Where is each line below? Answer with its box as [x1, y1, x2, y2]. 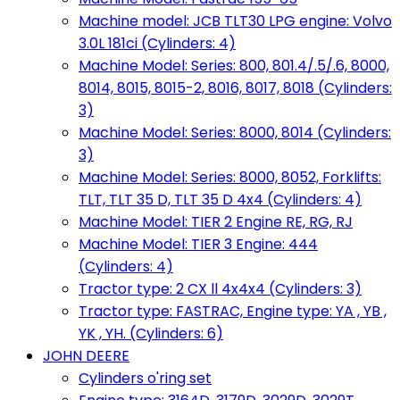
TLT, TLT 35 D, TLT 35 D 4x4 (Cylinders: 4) [79, 189, 362, 210]
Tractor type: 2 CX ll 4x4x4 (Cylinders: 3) [79, 279, 362, 299]
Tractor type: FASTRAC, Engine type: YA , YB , [79, 301, 387, 321]
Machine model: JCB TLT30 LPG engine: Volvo [79, 11, 392, 31]
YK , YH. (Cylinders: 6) [79, 323, 223, 344]
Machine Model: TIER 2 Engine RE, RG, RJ [79, 212, 353, 232]
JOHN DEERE [43, 346, 129, 366]
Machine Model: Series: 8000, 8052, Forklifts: [79, 167, 381, 187]
